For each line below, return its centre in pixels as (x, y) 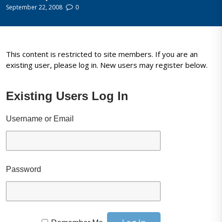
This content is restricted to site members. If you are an (102, 54)
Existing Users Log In (67, 96)
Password (24, 169)
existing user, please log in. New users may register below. (107, 65)
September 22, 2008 (34, 7)
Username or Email (40, 119)
